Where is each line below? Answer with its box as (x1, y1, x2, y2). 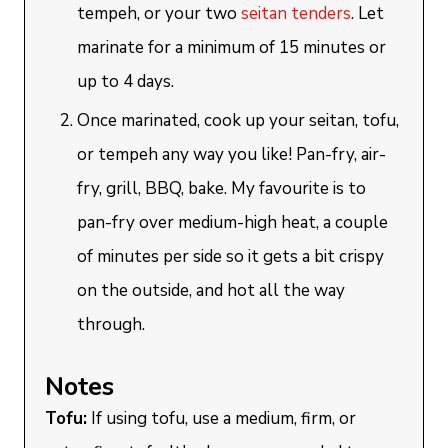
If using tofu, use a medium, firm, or (87, 407, 357, 430)
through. (77, 313, 146, 336)
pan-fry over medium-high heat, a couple (77, 211, 389, 234)
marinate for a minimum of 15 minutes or (77, 36, 387, 59)
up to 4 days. (77, 70, 179, 93)
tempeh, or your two (77, 2, 242, 25)
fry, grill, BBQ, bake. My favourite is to (77, 177, 367, 200)
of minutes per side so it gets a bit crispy (77, 245, 385, 268)
